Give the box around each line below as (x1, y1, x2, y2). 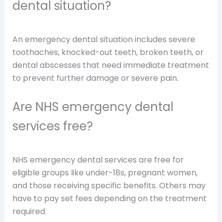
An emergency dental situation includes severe (12, 33, 195, 45)
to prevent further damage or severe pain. (12, 72, 178, 84)
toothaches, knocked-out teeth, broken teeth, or (12, 46, 204, 58)
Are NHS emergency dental (12, 99, 173, 115)
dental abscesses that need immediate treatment (12, 59, 209, 71)
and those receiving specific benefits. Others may (12, 180, 206, 192)
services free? (12, 118, 93, 135)
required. (12, 206, 47, 218)
